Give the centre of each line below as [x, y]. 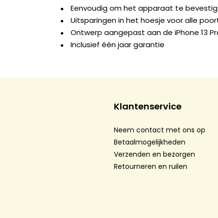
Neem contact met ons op [160, 130]
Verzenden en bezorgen [155, 154]
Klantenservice [148, 107]
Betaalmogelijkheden [150, 142]
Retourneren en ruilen [151, 167]
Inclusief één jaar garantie [118, 45]
